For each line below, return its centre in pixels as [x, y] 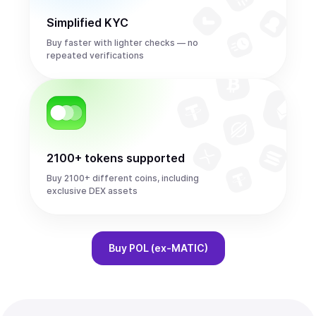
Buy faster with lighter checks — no [122, 43]
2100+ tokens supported [116, 158]
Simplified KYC [87, 23]
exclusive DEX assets [92, 191]
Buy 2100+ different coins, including [123, 178]
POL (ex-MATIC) [168, 248]
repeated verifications [95, 55]
